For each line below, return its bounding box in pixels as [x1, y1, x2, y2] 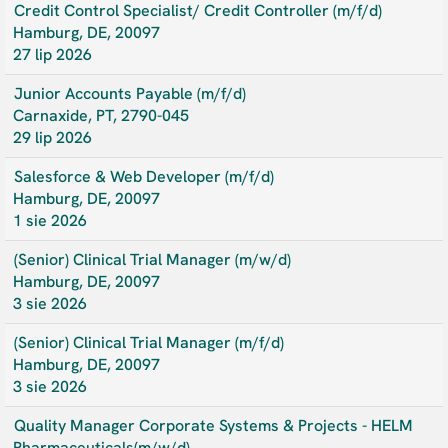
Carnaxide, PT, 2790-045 [13, 105, 189, 126]
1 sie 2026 [13, 210, 87, 231]
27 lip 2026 [13, 44, 92, 65]
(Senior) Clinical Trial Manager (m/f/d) [14, 332, 284, 353]
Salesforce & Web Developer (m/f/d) [14, 166, 274, 187]
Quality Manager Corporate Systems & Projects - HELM [14, 415, 413, 436]
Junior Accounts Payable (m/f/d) [14, 83, 246, 104]
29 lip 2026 [13, 127, 92, 148]
